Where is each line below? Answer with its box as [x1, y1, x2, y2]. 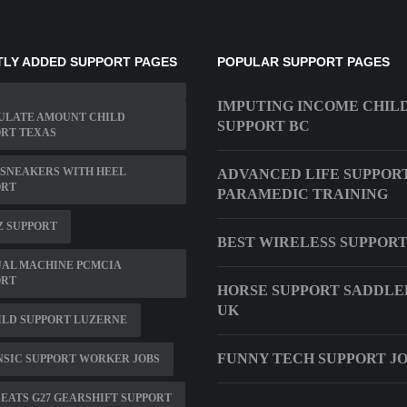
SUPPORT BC [217, 118, 310, 134]
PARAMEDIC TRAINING [217, 186, 388, 203]
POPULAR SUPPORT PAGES [217, 55, 390, 70]
